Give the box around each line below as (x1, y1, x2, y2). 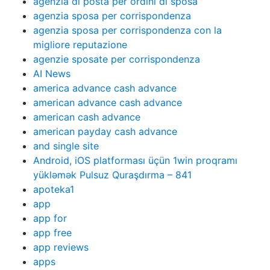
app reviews (33, 241, 89, 253)
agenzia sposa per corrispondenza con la (33, 24, 222, 36)
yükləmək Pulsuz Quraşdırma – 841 (33, 169, 192, 181)
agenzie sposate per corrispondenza (33, 53, 200, 65)
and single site (33, 140, 99, 152)
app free (33, 227, 72, 239)
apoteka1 (33, 183, 74, 195)
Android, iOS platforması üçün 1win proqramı (33, 154, 237, 166)
